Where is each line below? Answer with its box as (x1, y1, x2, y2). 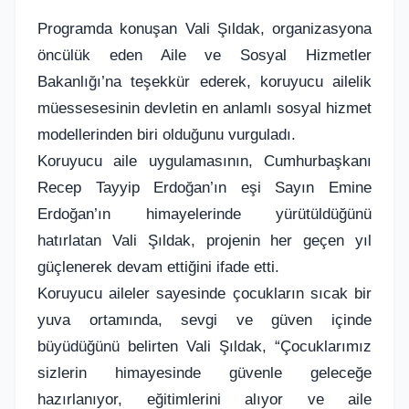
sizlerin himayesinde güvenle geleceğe (37, 362, 372, 382)
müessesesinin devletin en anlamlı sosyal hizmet (37, 98, 372, 117)
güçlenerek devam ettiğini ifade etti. (37, 257, 279, 276)
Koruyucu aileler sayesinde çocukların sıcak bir (37, 283, 372, 302)
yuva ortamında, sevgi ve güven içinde (37, 309, 372, 329)
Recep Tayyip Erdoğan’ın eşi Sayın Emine (37, 177, 372, 196)
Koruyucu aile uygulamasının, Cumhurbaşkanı (37, 151, 372, 170)
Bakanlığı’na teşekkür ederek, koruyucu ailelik (37, 71, 372, 90)
